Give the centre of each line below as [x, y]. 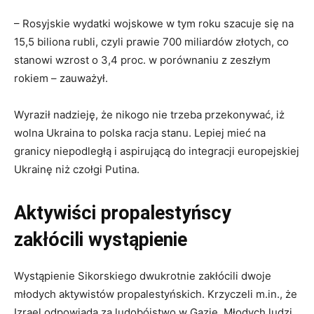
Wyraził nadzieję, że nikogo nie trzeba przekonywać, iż [149, 115]
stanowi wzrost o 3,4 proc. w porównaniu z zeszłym [142, 60]
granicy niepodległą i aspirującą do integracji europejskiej [157, 151]
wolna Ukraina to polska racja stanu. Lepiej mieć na [140, 133]
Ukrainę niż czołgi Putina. [77, 170]
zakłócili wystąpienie [101, 240]
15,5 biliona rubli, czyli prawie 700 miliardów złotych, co [151, 42]
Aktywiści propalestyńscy [123, 213]
